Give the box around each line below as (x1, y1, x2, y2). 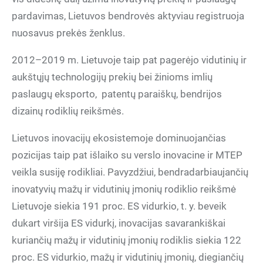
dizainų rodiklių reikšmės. (12, 105, 124, 117)
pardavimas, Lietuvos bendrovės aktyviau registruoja (12, 10, 244, 22)
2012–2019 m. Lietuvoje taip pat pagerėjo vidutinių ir (12, 54, 247, 66)
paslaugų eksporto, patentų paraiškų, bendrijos (12, 88, 222, 100)
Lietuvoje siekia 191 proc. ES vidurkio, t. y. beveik (12, 200, 227, 212)
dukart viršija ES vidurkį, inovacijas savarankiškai (12, 217, 225, 229)
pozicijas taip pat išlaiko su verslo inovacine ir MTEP (12, 149, 242, 161)
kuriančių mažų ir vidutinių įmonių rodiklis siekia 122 (12, 234, 241, 246)
